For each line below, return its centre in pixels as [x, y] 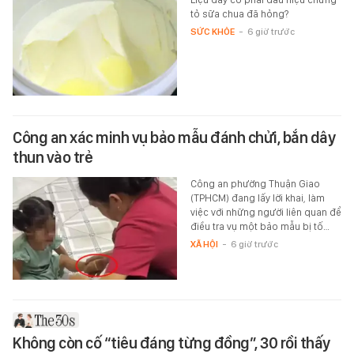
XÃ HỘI [204, 244]
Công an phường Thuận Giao [255, 183]
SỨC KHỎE [212, 31]
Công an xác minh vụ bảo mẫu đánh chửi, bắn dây [174, 137]
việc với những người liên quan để [265, 212]
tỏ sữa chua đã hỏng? [239, 13]
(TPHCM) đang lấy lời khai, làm [257, 198]
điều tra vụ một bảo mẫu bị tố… [260, 226]
